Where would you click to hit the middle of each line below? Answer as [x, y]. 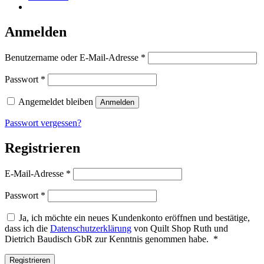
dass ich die [27, 228]
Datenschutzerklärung [91, 228]
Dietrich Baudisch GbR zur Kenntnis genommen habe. [107, 239]
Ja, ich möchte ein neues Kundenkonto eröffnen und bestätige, [134, 217]
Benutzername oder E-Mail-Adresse [73, 57]
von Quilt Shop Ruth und [180, 228]
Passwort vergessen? [43, 123]
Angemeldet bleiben [56, 101]
